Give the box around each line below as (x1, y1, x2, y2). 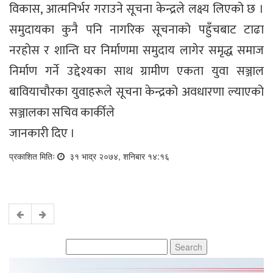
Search (65, 238, 94, 250)
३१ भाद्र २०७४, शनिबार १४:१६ (65, 149, 172, 162)
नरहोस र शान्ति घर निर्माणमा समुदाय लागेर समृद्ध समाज (9, 40, 264, 61)
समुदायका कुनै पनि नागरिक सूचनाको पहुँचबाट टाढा (9, 19, 264, 40)
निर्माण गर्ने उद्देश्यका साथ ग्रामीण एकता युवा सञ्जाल (9, 60, 264, 82)
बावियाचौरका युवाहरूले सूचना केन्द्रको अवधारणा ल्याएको (9, 81, 264, 102)
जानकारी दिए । (9, 122, 75, 144)
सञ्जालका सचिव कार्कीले (9, 102, 115, 123)
